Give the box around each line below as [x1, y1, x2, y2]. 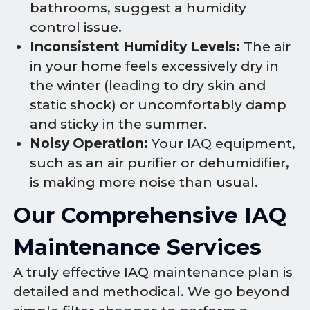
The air [240, 39, 291, 55]
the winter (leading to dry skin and [30, 77, 266, 94]
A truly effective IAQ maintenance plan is [13, 264, 293, 281]
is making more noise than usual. [30, 174, 258, 191]
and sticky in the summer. [30, 116, 207, 133]
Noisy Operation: [30, 136, 148, 152]
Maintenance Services [13, 234, 262, 261]
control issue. [30, 19, 122, 36]
